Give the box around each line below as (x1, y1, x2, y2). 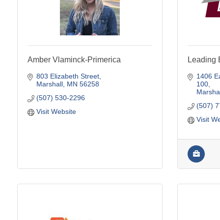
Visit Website (36, 107, 76, 115)
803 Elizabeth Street (36, 72, 99, 80)
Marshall (36, 80, 63, 88)
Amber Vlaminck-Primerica (27, 55, 121, 64)
